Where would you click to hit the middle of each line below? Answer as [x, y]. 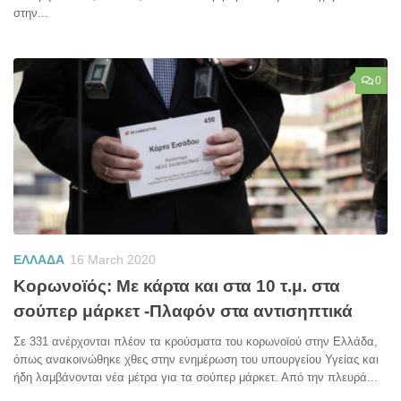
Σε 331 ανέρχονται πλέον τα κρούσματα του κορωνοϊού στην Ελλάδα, [196, 342]
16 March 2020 [113, 259]
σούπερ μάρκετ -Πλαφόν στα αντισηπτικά [183, 311]
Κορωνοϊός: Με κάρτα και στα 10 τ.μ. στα [177, 286]
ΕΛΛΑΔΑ [39, 259]
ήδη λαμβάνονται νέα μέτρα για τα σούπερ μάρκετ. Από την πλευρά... [196, 378]
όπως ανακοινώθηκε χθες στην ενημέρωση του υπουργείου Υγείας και [196, 360]
